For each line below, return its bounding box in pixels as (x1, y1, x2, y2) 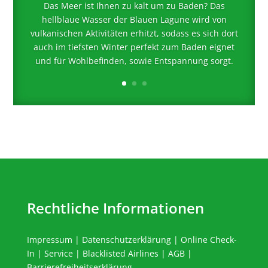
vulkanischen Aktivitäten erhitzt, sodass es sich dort (30, 28, 238, 39)
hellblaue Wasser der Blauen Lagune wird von (41, 14, 227, 26)
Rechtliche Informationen (26, 197, 204, 218)
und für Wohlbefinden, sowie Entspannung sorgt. (35, 55, 233, 67)
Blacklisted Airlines (82, 247, 159, 259)
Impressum (26, 233, 72, 245)
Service (44, 247, 73, 259)
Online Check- (180, 233, 237, 245)
